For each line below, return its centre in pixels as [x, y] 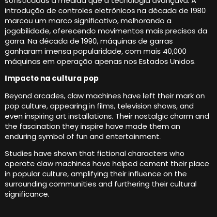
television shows [147, 106]
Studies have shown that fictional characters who [95, 154]
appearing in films [82, 106]
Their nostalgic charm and [162, 116]
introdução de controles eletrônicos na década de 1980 [105, 10]
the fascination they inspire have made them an [93, 126]
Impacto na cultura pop [52, 78]
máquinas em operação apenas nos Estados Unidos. [100, 61]
